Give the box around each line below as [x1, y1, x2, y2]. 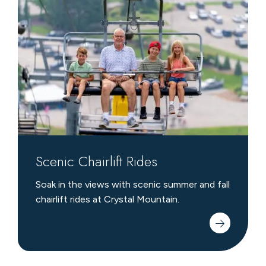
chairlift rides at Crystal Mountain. [35, 194, 179, 205]
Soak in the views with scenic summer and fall [35, 179, 230, 191]
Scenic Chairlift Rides [35, 151, 157, 172]
